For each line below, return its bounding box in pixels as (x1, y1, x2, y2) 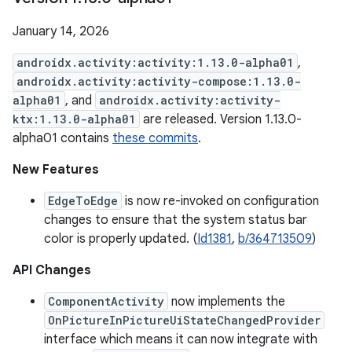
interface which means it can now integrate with (44, 332, 317, 347)
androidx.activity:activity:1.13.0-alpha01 (16, 55, 294, 70)
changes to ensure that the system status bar (44, 212, 307, 228)
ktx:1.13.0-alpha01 (13, 112, 136, 126)
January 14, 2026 (13, 24, 109, 39)
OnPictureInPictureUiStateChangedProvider (48, 313, 321, 328)
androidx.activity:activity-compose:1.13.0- (16, 74, 301, 89)
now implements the (168, 294, 285, 310)
